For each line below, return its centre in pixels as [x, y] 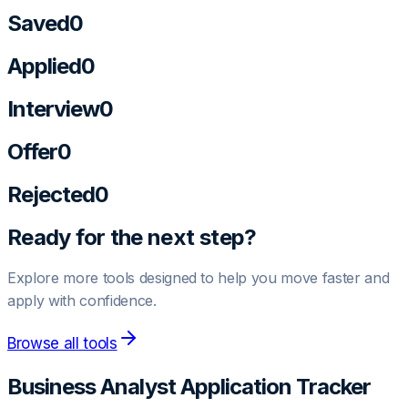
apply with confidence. [82, 301]
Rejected [51, 194]
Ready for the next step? [132, 237]
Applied [45, 66]
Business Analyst [92, 387]
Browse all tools [62, 344]
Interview [54, 108]
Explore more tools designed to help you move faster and [199, 278]
